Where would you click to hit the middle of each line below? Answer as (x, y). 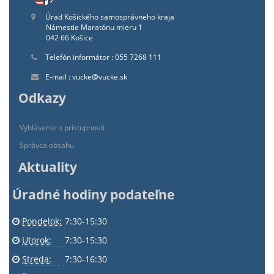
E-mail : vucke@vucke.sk (85, 77)
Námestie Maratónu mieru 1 (94, 27)
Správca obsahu (47, 145)
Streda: (37, 259)
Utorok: (37, 240)
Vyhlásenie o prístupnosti (62, 128)
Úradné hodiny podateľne (93, 194)
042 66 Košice (69, 38)
